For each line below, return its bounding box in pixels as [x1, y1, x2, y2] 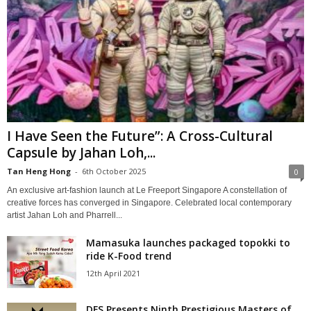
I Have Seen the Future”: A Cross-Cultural [7, 127, 273, 146]
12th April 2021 [86, 268, 140, 279]
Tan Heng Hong [7, 166, 71, 177]
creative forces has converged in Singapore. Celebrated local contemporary [7, 198, 292, 208]
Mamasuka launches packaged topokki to [86, 236, 290, 250]
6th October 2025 [82, 166, 146, 177]
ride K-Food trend [86, 249, 171, 263]
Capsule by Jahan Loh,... [7, 144, 155, 162]
